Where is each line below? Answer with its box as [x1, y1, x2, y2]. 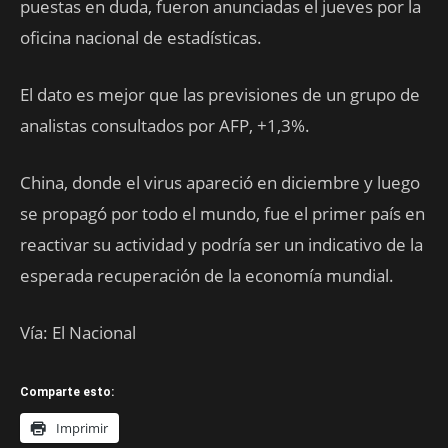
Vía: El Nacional [20, 321, 136, 344]
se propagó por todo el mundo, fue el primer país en [20, 202, 425, 225]
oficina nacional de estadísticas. [20, 26, 262, 49]
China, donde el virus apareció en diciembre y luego [20, 171, 420, 194]
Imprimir [56, 419, 108, 437]
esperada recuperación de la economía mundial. [20, 264, 394, 287]
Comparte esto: [20, 385, 114, 399]
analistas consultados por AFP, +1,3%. [20, 114, 310, 137]
